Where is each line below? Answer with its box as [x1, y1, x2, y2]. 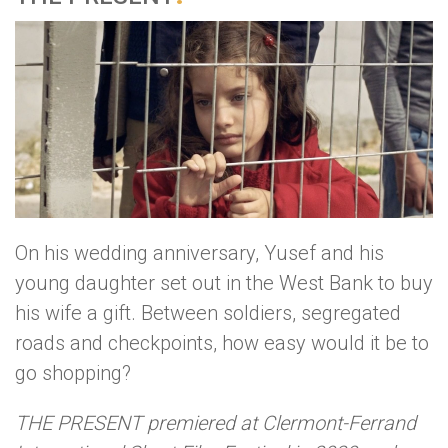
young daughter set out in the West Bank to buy [15, 270, 433, 295]
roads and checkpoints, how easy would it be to [15, 330, 429, 355]
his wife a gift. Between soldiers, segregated [15, 300, 401, 325]
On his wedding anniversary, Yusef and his [15, 240, 384, 265]
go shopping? [15, 360, 131, 385]
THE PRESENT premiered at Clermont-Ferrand [15, 410, 416, 435]
